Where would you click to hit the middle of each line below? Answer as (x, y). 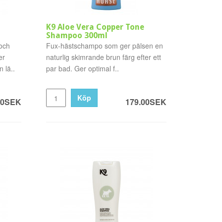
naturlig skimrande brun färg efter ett (104, 57)
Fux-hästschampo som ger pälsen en (105, 46)
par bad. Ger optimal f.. (83, 68)
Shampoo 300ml (77, 35)
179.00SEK (146, 102)
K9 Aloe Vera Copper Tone (95, 27)
